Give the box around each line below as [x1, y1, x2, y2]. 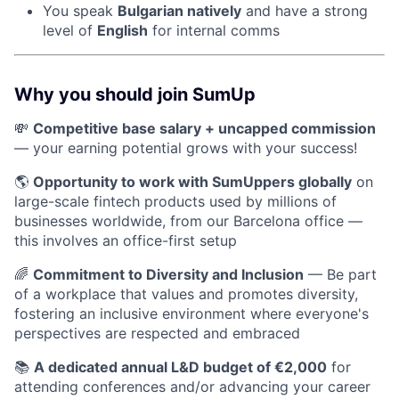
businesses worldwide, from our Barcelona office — [14, 212, 362, 231]
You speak [43, 2, 118, 20]
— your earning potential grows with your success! [14, 139, 357, 158]
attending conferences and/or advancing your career [14, 378, 370, 396]
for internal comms [148, 21, 280, 40]
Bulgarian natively [118, 2, 241, 20]
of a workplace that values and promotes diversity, [14, 285, 358, 304]
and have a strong [241, 2, 368, 20]
